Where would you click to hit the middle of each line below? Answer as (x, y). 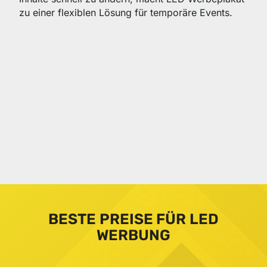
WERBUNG (133, 235)
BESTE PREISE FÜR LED (133, 219)
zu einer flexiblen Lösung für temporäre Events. (126, 13)
